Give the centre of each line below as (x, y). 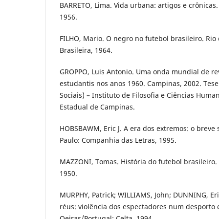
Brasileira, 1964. (86, 50)
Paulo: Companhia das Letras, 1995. (118, 140)
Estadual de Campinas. (97, 107)
